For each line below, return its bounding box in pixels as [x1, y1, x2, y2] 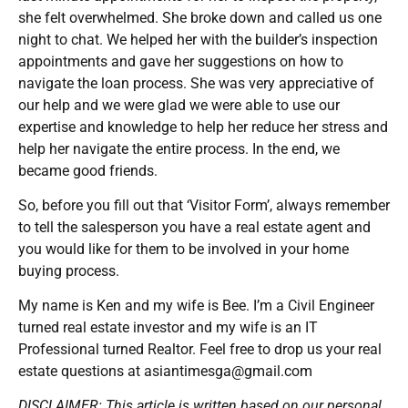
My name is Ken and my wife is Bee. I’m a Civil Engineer [18, 296, 374, 314]
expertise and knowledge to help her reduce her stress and [18, 117, 388, 136]
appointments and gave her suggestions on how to [18, 52, 343, 70]
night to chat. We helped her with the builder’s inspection [18, 30, 378, 48]
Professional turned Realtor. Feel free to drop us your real [18, 340, 382, 358]
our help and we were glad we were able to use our [18, 96, 340, 114]
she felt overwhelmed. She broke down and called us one [18, 8, 382, 26]
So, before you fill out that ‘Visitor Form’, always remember [18, 196, 390, 214]
